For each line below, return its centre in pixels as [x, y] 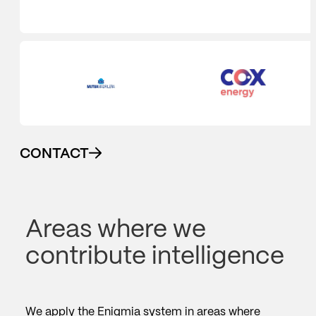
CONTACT [54, 154]
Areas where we [116, 230]
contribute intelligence [155, 257]
